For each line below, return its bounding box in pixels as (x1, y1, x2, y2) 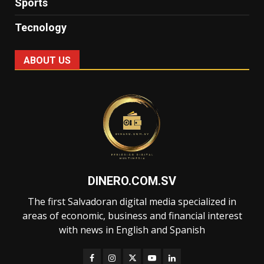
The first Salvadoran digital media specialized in (28, 195, 236, 209)
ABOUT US (24, 55, 71, 67)
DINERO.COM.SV (88, 174, 176, 189)
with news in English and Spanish (59, 223, 205, 237)
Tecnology (15, 21, 67, 34)
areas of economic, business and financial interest (22, 209, 242, 223)
